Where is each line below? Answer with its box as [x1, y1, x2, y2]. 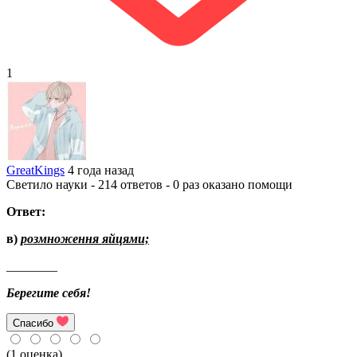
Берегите [6, 285, 59, 300]
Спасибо [13, 316, 53, 329]
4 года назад [68, 163, 134, 177]
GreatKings [6, 163, 65, 177]
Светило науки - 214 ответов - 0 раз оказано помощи [6, 177, 292, 191]
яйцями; [102, 231, 149, 245]
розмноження [21, 231, 102, 245]
